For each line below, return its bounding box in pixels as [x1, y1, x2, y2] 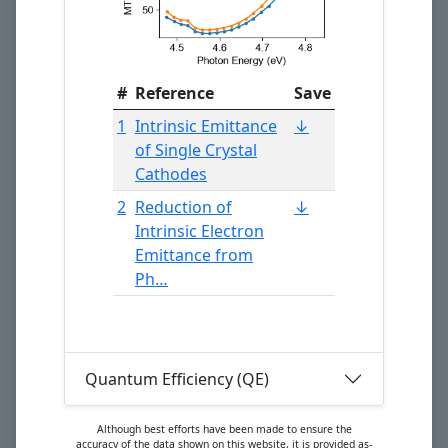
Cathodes [135, 163, 207, 186]
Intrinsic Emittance [135, 115, 277, 138]
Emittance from [135, 244, 253, 267]
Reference [135, 82, 214, 105]
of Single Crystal [135, 139, 257, 162]
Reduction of [135, 196, 232, 219]
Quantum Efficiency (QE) [85, 367, 269, 390]
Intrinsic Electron [135, 220, 264, 243]
